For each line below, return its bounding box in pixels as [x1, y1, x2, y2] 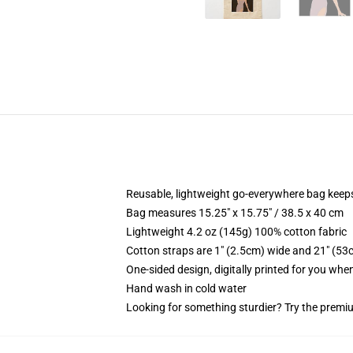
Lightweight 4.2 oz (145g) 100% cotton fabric [126, 225, 347, 238]
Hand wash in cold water [126, 282, 247, 295]
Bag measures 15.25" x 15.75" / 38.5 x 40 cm [126, 206, 344, 219]
